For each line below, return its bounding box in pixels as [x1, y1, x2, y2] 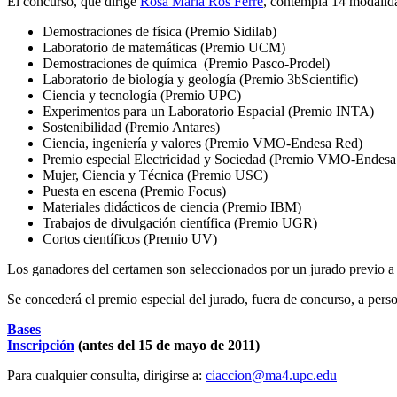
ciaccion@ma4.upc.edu [206, 368, 337, 384]
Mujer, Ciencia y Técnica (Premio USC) [43, 167, 268, 183]
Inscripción [7, 338, 74, 354]
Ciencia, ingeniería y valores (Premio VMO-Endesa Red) [43, 136, 362, 152]
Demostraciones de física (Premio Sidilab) [43, 24, 276, 40]
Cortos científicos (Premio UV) [43, 231, 217, 247]
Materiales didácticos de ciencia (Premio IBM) [43, 199, 301, 215]
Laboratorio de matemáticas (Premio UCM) [43, 40, 285, 56]
